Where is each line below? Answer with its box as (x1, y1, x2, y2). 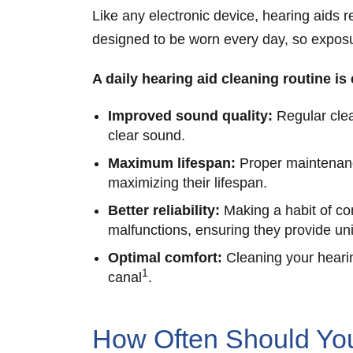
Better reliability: (108, 202, 224, 218)
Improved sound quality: (108, 107, 273, 124)
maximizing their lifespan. (108, 174, 271, 191)
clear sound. (108, 127, 189, 143)
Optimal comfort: (108, 249, 226, 266)
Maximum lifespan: (108, 154, 236, 171)
